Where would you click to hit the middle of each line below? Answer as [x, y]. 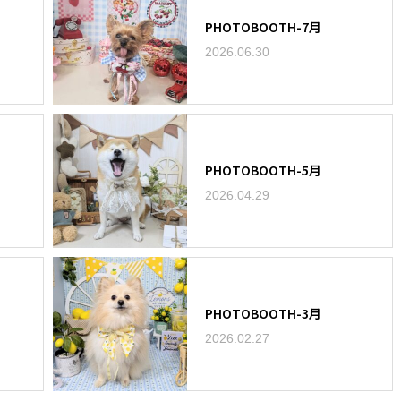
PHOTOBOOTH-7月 [264, 26]
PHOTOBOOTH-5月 [264, 170]
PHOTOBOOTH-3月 [264, 313]
